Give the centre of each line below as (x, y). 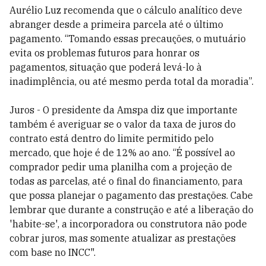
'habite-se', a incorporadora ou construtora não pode (128, 224)
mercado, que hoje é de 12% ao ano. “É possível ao (122, 153)
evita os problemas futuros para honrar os (104, 53)
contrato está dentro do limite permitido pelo (112, 138)
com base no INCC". (53, 252)
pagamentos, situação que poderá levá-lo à (106, 67)
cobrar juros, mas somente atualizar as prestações (123, 238)
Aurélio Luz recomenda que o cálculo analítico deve (126, 10)
